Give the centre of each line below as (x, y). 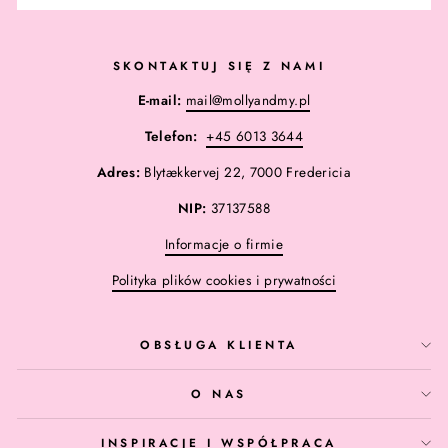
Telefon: (173, 136)
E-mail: (159, 100)
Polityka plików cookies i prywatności (224, 280)
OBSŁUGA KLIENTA (219, 345)
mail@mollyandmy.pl (248, 100)
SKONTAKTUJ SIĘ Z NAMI (219, 66)
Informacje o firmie (224, 244)
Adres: (120, 172)
